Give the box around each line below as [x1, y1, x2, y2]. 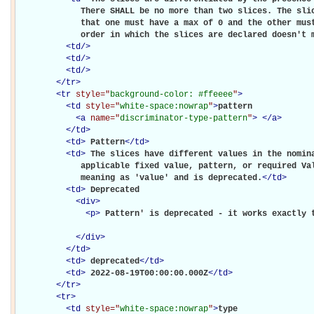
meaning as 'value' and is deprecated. [17, 172, 262, 183]
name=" [90, 113, 120, 123]
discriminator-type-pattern [120, 113, 247, 123]
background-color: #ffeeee [110, 89, 233, 100]
